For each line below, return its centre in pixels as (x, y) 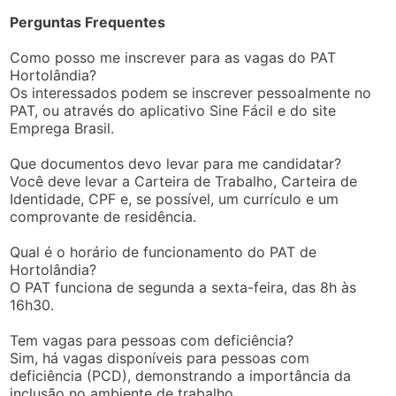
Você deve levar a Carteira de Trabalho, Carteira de (184, 181)
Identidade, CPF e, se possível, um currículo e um (175, 198)
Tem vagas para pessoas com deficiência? (152, 340)
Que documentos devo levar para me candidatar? (176, 163)
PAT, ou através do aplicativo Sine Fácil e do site (173, 110)
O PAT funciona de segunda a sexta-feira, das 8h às (183, 287)
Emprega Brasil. (62, 128)
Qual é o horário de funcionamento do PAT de (164, 251)
